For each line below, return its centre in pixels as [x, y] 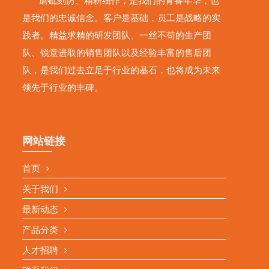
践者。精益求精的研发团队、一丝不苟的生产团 [117, 35]
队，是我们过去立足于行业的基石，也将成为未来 [122, 70]
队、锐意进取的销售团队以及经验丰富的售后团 [117, 53]
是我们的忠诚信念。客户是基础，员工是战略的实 [122, 18]
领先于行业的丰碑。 [63, 88]
